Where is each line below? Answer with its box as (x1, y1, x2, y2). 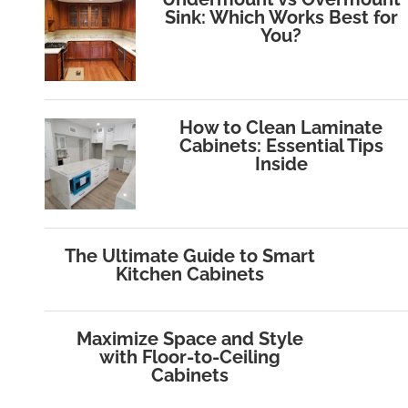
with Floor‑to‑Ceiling (99, 346, 281, 369)
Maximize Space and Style (76, 328, 304, 351)
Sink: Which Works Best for (164, 6, 398, 29)
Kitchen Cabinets (116, 263, 265, 286)
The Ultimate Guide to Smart (65, 245, 316, 268)
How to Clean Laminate (179, 117, 383, 139)
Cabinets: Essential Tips (178, 135, 383, 158)
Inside (254, 153, 308, 176)
